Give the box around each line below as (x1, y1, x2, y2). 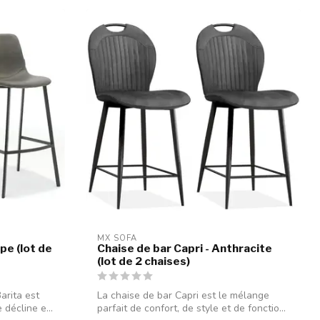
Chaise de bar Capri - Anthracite (97, 241, 272, 256)
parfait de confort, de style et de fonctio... (97, 301, 286, 316)
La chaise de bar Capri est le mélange (97, 289, 269, 303)
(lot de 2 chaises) (97, 254, 190, 269)
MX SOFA (97, 233, 137, 244)
